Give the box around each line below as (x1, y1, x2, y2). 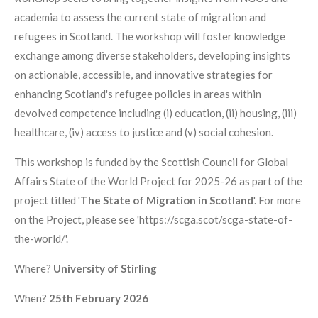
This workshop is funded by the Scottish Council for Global (14, 155, 288, 169)
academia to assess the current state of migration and (14, 11, 266, 24)
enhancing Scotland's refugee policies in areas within (14, 87, 261, 101)
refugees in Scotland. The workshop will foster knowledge (14, 30, 285, 43)
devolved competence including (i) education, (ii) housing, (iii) (14, 106, 297, 120)
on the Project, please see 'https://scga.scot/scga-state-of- (14, 213, 292, 226)
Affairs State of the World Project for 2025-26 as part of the (14, 175, 302, 188)
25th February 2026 (49, 292, 148, 305)
